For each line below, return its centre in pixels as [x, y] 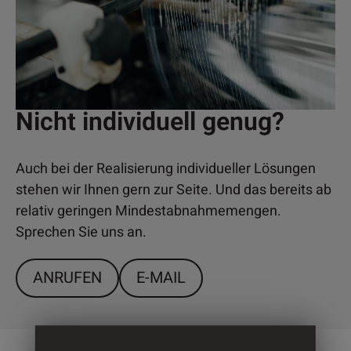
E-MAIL [161, 277]
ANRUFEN [67, 277]
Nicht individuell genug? [150, 121]
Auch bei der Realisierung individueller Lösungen [166, 168]
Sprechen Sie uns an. [81, 232]
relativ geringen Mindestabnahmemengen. [148, 211]
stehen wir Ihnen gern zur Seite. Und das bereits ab [174, 190]
